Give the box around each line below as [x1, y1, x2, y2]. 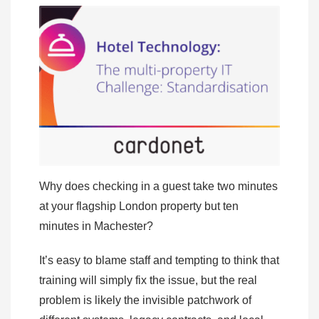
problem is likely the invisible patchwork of [39, 294, 251, 307]
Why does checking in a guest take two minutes [39, 180, 278, 193]
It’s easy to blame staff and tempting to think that [39, 254, 279, 267]
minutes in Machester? [39, 220, 156, 233]
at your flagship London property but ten [39, 200, 239, 213]
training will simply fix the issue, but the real [39, 274, 257, 287]
